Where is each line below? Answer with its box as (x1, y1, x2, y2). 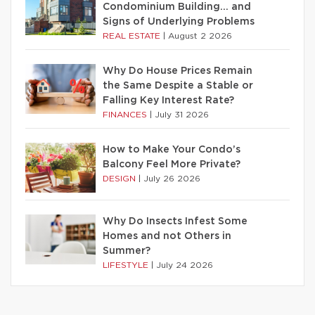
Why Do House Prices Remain (103, 65, 252, 76)
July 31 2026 (155, 110, 209, 119)
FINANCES (103, 110, 150, 119)
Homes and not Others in (103, 231, 231, 241)
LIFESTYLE (103, 260, 151, 269)
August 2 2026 (168, 31, 232, 40)
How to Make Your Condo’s (103, 144, 240, 155)
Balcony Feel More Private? (103, 159, 240, 169)
